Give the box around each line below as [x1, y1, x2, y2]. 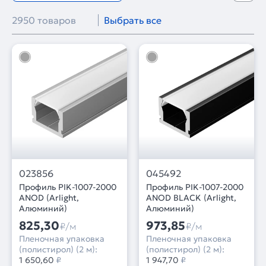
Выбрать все [104, 14, 161, 26]
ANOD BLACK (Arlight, [146, 192, 236, 203]
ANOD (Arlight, [19, 192, 79, 203]
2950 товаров [12, 14, 76, 26]
